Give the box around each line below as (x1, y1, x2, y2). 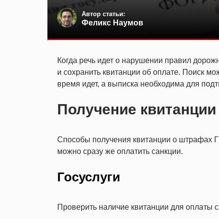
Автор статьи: (82, 10, 125, 18)
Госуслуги (57, 169, 120, 184)
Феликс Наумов (82, 19, 143, 27)
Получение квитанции (57, 101, 216, 117)
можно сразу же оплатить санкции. (57, 147, 183, 155)
